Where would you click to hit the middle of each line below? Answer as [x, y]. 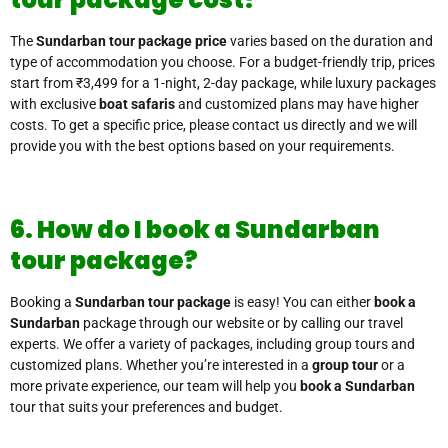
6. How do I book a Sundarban [195, 230]
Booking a [42, 302]
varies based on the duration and [330, 41]
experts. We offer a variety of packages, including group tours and [212, 344]
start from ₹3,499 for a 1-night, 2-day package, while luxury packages [223, 83]
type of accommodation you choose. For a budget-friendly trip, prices [222, 62]
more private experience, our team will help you [155, 386]
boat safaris [137, 104]
